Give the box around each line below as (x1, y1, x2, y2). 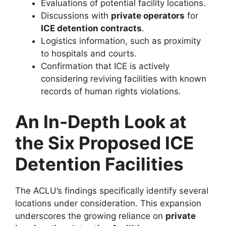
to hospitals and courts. (41, 48, 137, 59)
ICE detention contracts (41, 23, 142, 34)
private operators (111, 11, 185, 21)
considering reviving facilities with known (41, 74, 206, 84)
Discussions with (41, 11, 111, 21)
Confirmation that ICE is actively (41, 61, 169, 72)
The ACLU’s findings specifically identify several (15, 185, 208, 196)
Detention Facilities (15, 153, 184, 175)
